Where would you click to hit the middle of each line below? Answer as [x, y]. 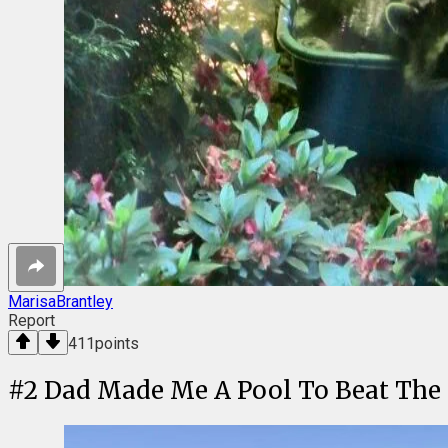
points [117, 343]
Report [31, 320]
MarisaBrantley [60, 301]
